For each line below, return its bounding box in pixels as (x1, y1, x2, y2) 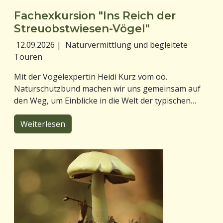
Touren (14, 51, 42, 62)
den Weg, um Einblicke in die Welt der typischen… (14, 95, 196, 106)
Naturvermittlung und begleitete (65, 39, 188, 50)
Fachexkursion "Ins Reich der (14, 8, 176, 22)
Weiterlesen (20, 118, 65, 129)
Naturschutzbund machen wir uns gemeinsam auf (14, 83, 201, 94)
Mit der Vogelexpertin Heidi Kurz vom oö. (14, 71, 167, 82)
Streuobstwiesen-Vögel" (14, 21, 150, 35)
